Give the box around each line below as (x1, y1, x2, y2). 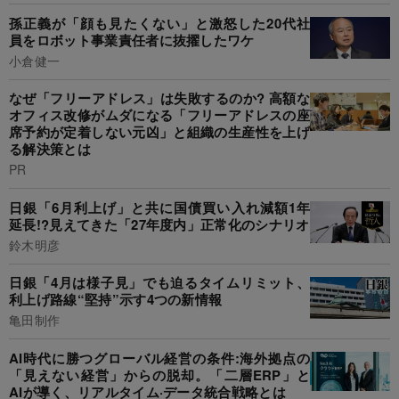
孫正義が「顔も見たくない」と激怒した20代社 (9, 12, 310, 33)
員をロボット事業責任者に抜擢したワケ (9, 29, 255, 50)
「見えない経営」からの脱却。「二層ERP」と (9, 364, 310, 385)
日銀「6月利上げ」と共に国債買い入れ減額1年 (9, 197, 310, 217)
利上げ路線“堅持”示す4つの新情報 (9, 289, 223, 310)
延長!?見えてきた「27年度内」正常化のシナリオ (9, 214, 310, 234)
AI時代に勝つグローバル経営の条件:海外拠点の (9, 347, 310, 368)
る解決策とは (9, 139, 91, 159)
